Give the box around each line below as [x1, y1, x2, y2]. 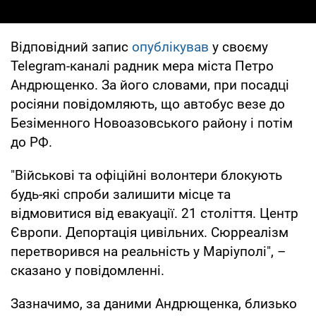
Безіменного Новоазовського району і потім [11, 114, 293, 131]
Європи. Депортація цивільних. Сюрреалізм [11, 224, 288, 241]
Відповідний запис [11, 38, 132, 55]
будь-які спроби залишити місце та [11, 186, 231, 202]
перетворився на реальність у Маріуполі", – [11, 243, 286, 260]
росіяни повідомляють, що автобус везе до [11, 95, 285, 112]
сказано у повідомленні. [11, 262, 164, 279]
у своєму [209, 38, 268, 55]
